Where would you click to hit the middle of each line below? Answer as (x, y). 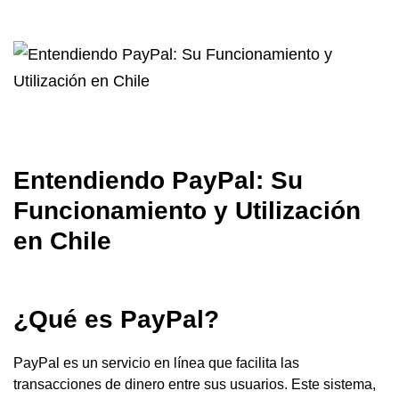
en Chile (62, 240)
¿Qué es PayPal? (116, 319)
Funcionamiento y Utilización (187, 210)
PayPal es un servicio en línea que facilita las (156, 362)
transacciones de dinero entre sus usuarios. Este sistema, (195, 384)
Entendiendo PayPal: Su (158, 180)
